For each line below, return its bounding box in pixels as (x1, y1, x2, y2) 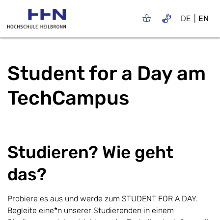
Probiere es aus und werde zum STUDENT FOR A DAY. (7, 193, 198, 203)
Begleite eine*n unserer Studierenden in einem (7, 205, 174, 215)
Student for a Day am (7, 61, 206, 85)
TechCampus (7, 86, 129, 110)
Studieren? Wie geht (7, 141, 173, 163)
